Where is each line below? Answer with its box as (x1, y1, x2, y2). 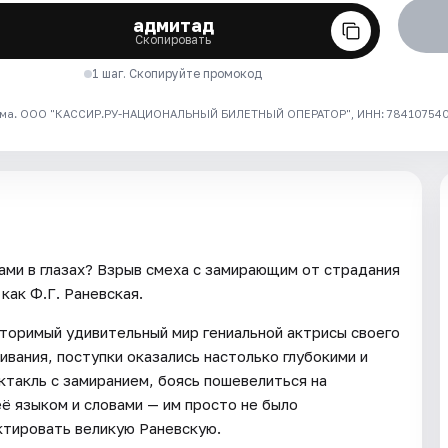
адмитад (132, 13, 214, 36)
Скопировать (135, 31, 212, 47)
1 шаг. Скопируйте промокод (92, 65, 263, 81)
